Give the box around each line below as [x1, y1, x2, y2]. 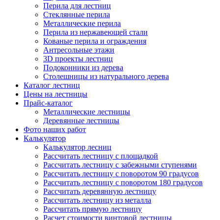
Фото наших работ [24, 125, 86, 134]
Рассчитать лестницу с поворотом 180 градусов [43, 178, 203, 187]
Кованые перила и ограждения [43, 37, 146, 45]
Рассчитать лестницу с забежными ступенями [43, 161, 197, 169]
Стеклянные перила [43, 10, 110, 19]
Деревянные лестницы [43, 116, 119, 125]
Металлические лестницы [43, 108, 130, 116]
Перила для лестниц [43, 1, 111, 10]
